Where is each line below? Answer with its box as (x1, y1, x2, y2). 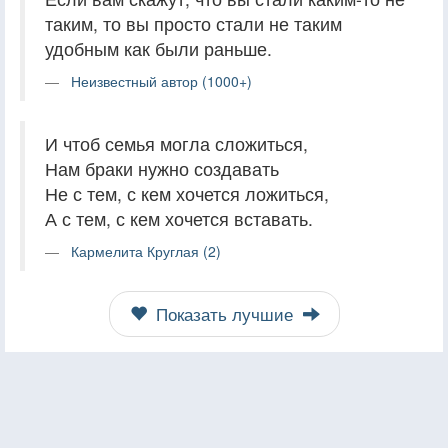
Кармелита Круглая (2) (71, 241, 221, 262)
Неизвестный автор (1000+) (71, 71, 252, 92)
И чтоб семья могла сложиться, (45, 131, 308, 157)
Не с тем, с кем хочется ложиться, (45, 181, 329, 207)
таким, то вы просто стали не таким (45, 11, 342, 37)
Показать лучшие (150, 302, 298, 327)
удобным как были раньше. (45, 36, 272, 62)
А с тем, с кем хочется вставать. (45, 206, 313, 232)
